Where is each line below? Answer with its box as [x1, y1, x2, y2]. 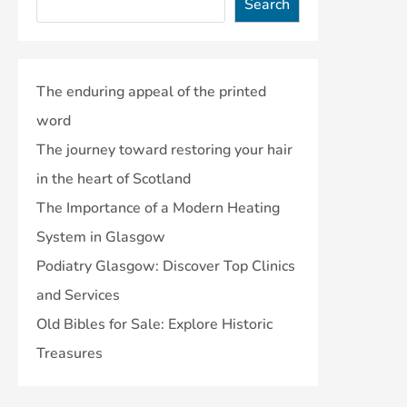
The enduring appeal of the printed [36, 81, 266, 102]
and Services [36, 284, 120, 305]
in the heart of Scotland [36, 168, 191, 189]
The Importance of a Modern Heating [36, 197, 280, 218]
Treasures [36, 342, 103, 363]
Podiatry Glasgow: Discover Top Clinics [36, 255, 295, 276]
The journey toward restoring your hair [36, 139, 293, 160]
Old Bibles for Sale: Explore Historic [36, 313, 273, 334]
